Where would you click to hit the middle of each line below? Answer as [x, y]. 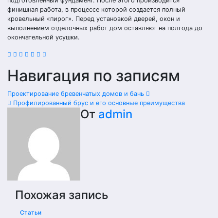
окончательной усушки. [44, 37]
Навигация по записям [94, 76]
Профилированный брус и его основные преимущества [98, 103]
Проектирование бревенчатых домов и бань [77, 94]
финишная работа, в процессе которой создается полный [96, 10]
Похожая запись [62, 195]
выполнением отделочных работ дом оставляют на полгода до [105, 28]
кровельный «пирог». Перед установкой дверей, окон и [94, 19]
